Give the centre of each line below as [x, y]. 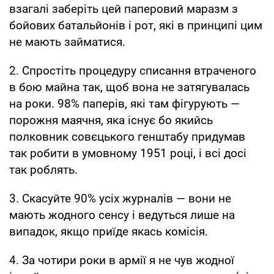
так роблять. [45, 169]
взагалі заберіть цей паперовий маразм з [124, 9]
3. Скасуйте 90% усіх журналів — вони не [120, 198]
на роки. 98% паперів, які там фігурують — [124, 103]
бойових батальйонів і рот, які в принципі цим [136, 25]
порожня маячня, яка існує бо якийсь [111, 120]
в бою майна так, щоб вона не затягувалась [129, 87]
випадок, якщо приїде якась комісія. [110, 231]
